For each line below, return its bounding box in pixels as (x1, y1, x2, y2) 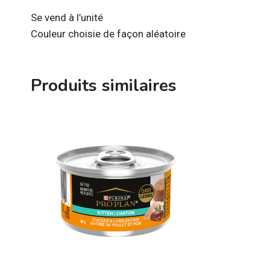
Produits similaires (31, 74, 177, 97)
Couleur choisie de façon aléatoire (31, 27, 186, 40)
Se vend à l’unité (31, 11, 103, 24)
